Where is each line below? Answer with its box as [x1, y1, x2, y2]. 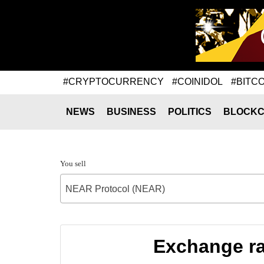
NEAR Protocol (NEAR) [65, 184, 165, 194]
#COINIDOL [172, 76, 223, 87]
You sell [60, 159, 86, 168]
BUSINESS [107, 107, 156, 117]
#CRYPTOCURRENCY [63, 76, 164, 87]
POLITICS [168, 107, 212, 117]
